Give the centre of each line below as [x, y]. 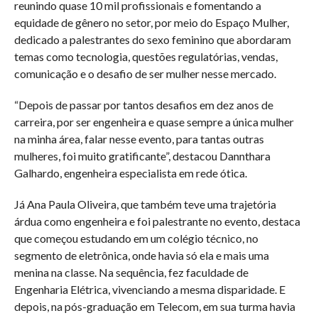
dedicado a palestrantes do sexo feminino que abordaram [152, 39]
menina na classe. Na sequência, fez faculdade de [131, 272]
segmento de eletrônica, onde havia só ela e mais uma [141, 255]
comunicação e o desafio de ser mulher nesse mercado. [145, 73]
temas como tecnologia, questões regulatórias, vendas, [146, 56]
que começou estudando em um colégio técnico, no [136, 238]
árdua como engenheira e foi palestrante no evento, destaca [157, 221]
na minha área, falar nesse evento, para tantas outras [139, 138]
